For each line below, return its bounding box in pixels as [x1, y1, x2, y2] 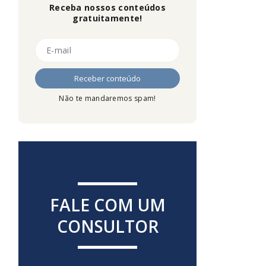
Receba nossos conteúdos [49, 2, 166, 14]
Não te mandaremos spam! [59, 93, 156, 104]
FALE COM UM [49, 194, 166, 217]
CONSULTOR [56, 215, 159, 238]
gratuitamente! [72, 12, 142, 24]
